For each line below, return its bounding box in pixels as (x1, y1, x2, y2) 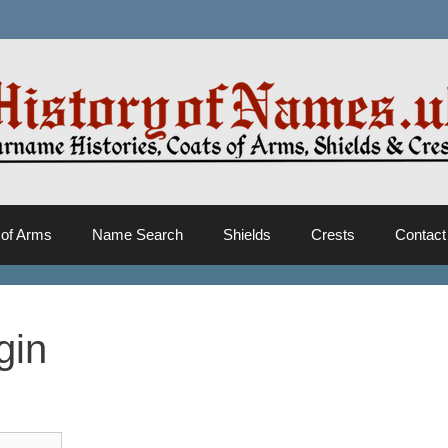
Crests (311, 226, 356, 243)
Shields (223, 226, 272, 243)
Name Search (92, 226, 184, 243)
